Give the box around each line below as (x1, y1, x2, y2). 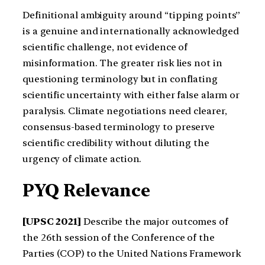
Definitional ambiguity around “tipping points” (22, 9, 241, 21)
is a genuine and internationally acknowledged (22, 25, 239, 37)
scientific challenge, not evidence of (22, 41, 188, 53)
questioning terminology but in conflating (22, 73, 218, 85)
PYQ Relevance (22, 180, 150, 201)
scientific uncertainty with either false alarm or (22, 89, 240, 101)
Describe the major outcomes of (83, 216, 228, 228)
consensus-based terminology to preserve (22, 121, 215, 133)
